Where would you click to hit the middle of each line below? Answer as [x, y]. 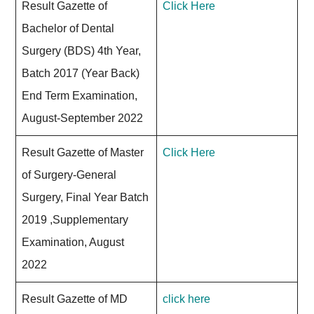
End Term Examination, [80, 96]
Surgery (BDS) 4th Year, [82, 51]
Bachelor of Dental [68, 28]
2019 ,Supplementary [75, 220]
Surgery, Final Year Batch [86, 197]
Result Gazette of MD [75, 299]
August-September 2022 [83, 118]
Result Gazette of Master [83, 152]
